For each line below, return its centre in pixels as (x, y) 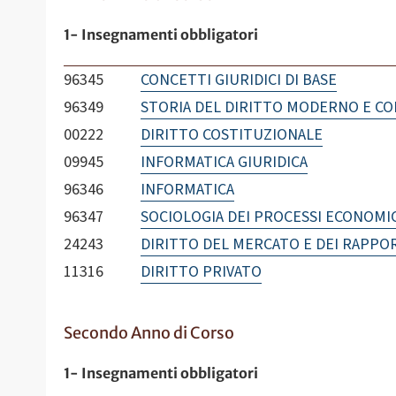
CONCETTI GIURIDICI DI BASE (238, 80)
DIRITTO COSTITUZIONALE (231, 134)
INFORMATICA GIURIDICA (224, 162)
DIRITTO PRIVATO (201, 271)
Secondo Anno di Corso (149, 332)
